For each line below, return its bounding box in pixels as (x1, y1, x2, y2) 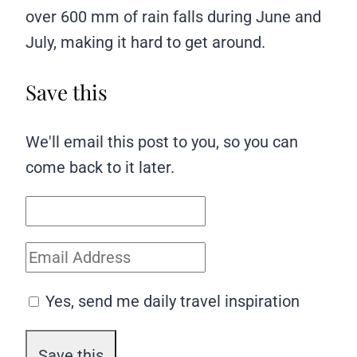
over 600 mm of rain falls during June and (25, 7, 321, 27)
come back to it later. (25, 158, 175, 178)
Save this (25, 78, 108, 107)
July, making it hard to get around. (25, 33, 265, 53)
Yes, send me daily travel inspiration (45, 292, 300, 312)
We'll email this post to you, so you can (25, 132, 298, 152)
